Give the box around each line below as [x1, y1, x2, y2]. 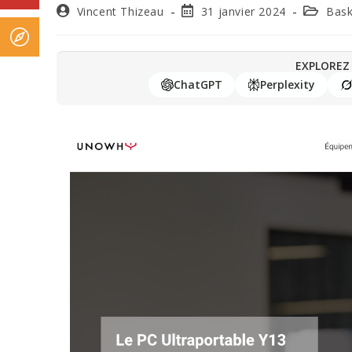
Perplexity [259, 77, 315, 93]
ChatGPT [173, 77, 222, 93]
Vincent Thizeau [76, 4, 164, 20]
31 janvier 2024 [200, 4, 286, 20]
